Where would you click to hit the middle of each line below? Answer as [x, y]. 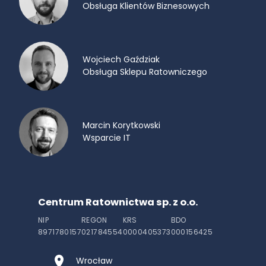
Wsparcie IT [107, 138]
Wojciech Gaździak [121, 60]
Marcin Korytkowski [121, 126]
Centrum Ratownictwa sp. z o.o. [118, 202]
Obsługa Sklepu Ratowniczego [145, 72]
